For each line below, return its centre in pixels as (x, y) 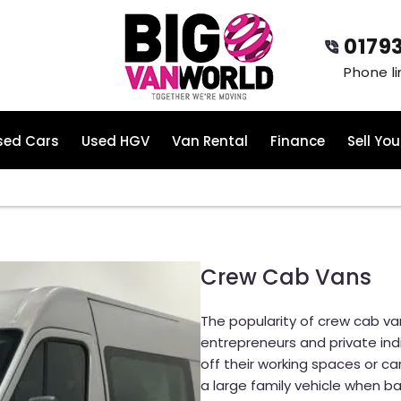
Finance (297, 141)
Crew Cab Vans (286, 277)
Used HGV (115, 141)
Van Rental (209, 141)
